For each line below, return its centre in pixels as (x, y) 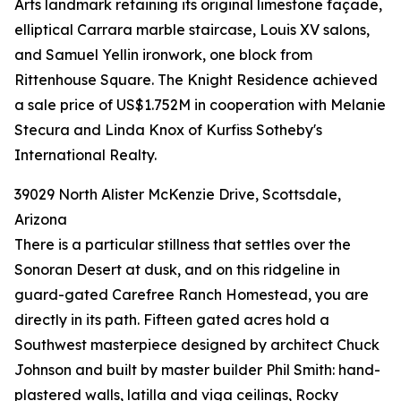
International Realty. (85, 155)
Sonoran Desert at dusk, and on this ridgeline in (177, 270)
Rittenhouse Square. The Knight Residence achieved (196, 80)
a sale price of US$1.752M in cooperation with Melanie (200, 105)
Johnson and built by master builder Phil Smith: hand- (197, 370)
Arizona (41, 220)
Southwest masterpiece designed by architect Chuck (197, 345)
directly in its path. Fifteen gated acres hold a (172, 320)
